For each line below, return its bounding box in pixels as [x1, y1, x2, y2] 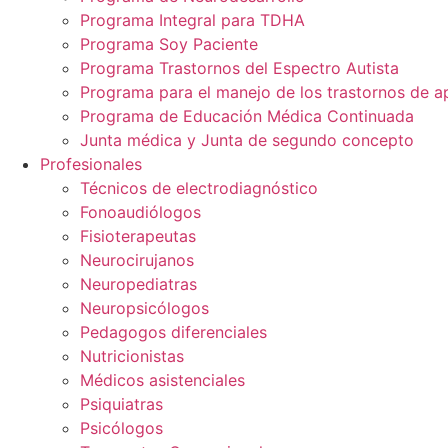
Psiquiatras [80, 394, 163, 414]
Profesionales [40, 154, 142, 174]
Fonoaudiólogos [80, 202, 201, 222]
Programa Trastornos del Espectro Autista [80, 58, 399, 78]
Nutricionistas [80, 346, 184, 366]
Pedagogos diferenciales [80, 322, 267, 342]
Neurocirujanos [80, 250, 194, 270]
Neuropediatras [80, 274, 197, 294]
